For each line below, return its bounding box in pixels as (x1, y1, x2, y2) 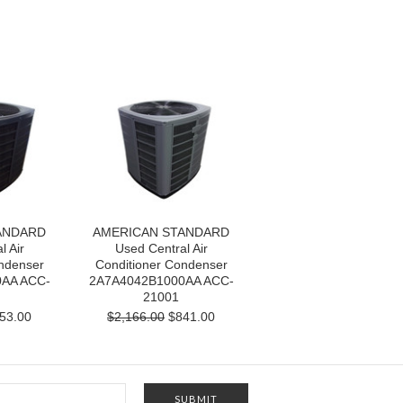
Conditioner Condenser (94, 257, 228, 272)
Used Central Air (114, 241, 208, 255)
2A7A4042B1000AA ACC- (88, 273, 234, 288)
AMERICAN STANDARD (93, 225, 229, 239)
